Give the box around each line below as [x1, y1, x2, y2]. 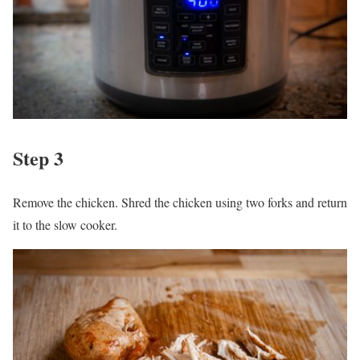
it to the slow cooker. [13, 215, 117, 233]
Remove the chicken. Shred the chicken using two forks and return [13, 193, 347, 211]
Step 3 [13, 143, 63, 172]
